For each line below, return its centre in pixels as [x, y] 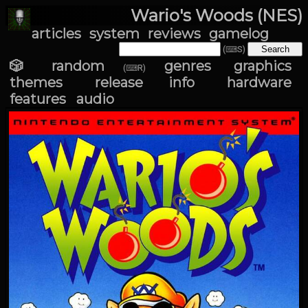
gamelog [239, 34]
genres [188, 66]
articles [56, 34]
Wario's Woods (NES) [217, 15]
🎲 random [57, 66]
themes [36, 82]
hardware [259, 82]
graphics [263, 66]
